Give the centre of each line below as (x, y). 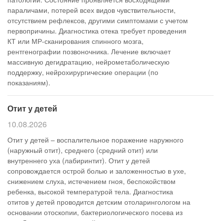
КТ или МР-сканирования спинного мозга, (75, 41)
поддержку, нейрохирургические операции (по (83, 72)
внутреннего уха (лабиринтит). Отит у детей (79, 160)
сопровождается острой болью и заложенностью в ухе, (97, 171)
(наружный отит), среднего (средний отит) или (83, 150)
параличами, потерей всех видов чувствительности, (92, 10)
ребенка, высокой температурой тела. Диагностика (90, 191)
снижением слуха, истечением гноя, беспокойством (92, 181)
